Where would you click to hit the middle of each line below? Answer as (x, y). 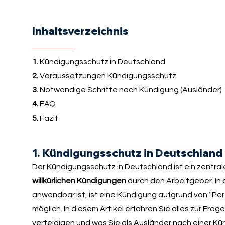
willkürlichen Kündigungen (79, 181)
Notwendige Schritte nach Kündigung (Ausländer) (131, 90)
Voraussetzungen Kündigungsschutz (107, 76)
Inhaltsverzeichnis (80, 31)
